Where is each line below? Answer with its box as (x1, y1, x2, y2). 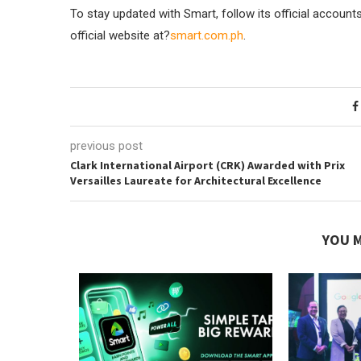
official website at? (70, 28, 170, 43)
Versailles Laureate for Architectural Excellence (70, 173, 322, 188)
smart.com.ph (170, 28, 243, 43)
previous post (70, 139, 143, 153)
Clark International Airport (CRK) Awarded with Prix (70, 158, 345, 172)
